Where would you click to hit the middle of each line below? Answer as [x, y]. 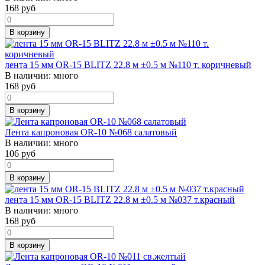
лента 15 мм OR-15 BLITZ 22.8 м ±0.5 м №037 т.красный [120, 199]
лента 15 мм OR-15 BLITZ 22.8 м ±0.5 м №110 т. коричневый [128, 64]
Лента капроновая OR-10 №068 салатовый [91, 132]
